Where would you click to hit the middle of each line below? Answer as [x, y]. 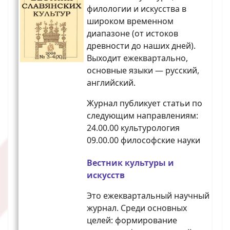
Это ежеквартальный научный [148, 196]
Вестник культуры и [130, 163]
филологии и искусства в [137, 9]
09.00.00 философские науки [143, 140]
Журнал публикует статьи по [145, 103]
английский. [111, 83]
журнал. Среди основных [137, 208]
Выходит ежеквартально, [137, 58]
